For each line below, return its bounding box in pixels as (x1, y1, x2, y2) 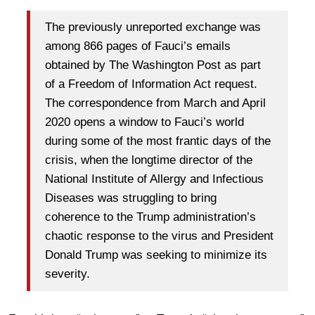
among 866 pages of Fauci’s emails (45, 39, 231, 53)
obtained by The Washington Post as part (45, 58, 261, 72)
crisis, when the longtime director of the (45, 153, 252, 167)
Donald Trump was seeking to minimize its (45, 248, 267, 262)
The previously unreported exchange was (45, 20, 261, 34)
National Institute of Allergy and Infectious (45, 172, 264, 186)
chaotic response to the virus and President (45, 229, 274, 243)
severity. (45, 267, 90, 281)
